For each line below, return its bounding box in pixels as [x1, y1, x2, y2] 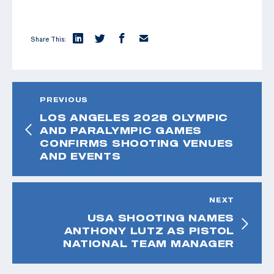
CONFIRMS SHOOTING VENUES [40, 138, 234, 149]
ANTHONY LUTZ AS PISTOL [64, 225, 234, 237]
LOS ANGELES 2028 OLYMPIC [40, 112, 228, 124]
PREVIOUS [40, 96, 88, 104]
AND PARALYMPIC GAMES [40, 125, 202, 136]
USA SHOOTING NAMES [87, 212, 234, 224]
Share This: [31, 35, 66, 43]
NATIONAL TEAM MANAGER [63, 238, 234, 250]
